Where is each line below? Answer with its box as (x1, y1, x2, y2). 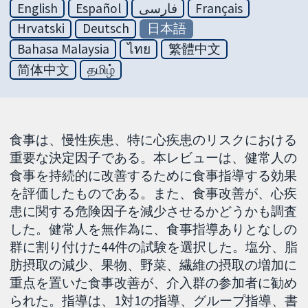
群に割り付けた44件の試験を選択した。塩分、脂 (10, 238, 298, 255)
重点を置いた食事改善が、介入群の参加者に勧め (10, 274, 298, 291)
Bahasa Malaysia (16, 41, 109, 58)
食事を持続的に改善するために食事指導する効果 (10, 166, 298, 184)
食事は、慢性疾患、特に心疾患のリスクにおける (10, 131, 298, 148)
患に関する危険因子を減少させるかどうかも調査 (10, 202, 298, 219)
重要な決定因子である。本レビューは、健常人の (10, 148, 298, 166)
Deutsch (82, 20, 129, 37)
